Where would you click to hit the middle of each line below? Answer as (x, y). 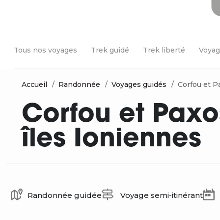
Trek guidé (110, 50)
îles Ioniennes (111, 140)
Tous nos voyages (45, 50)
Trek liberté (164, 50)
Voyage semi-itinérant (161, 195)
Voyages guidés (139, 84)
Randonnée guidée (65, 195)
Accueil (34, 84)
